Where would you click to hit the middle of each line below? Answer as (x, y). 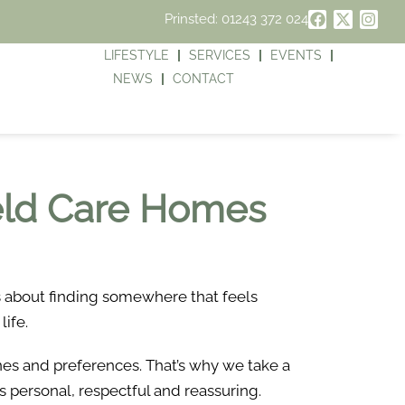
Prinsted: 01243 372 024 (236, 19)
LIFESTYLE (137, 55)
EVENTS (297, 55)
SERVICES (220, 55)
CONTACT (204, 79)
